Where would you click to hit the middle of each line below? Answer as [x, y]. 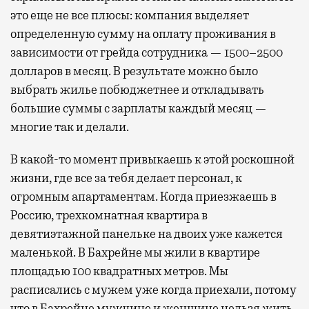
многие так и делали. [70, 127]
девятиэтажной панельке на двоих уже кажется [147, 233]
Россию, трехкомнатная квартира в [109, 215]
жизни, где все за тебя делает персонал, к [126, 178]
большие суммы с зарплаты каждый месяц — [139, 108]
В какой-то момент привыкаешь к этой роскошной [152, 159]
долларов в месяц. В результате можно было [134, 71]
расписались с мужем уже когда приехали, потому [153, 289]
